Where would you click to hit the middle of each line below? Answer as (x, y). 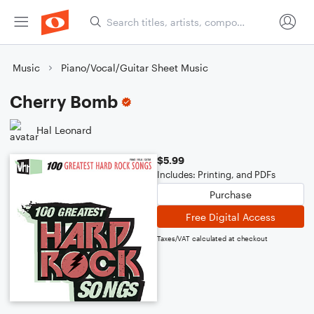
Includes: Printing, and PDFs (216, 175)
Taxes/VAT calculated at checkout (212, 238)
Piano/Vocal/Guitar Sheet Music (135, 68)
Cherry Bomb (64, 101)
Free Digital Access (231, 217)
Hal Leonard (64, 130)
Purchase (231, 194)
